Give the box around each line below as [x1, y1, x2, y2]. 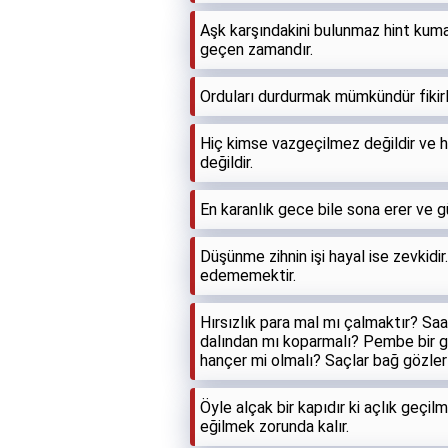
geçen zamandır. [200, 39, 313, 59]
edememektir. [200, 265, 296, 285]
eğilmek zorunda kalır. [200, 416, 349, 436]
